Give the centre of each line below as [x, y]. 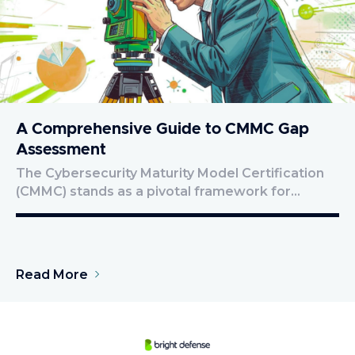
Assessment [61, 149]
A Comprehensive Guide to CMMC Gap [162, 129]
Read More [52, 274]
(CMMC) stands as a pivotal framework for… [158, 191]
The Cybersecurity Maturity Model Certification [170, 173]
